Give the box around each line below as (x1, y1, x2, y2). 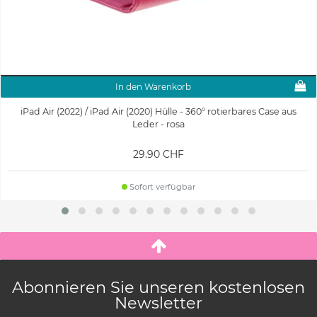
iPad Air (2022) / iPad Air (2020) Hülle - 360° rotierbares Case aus (21, 105, 296, 117)
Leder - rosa (132, 118, 185, 129)
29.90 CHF (133, 147, 184, 161)
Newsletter (115, 293, 202, 313)
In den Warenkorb (115, 81, 191, 92)
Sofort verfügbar (127, 181, 196, 192)
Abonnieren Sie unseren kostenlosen (12, 277, 305, 298)
